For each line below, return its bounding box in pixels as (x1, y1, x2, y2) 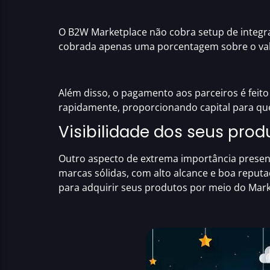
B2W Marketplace (68, 25, 147, 39)
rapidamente (58, 100, 118, 114)
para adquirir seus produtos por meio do (58, 181, 248, 195)
